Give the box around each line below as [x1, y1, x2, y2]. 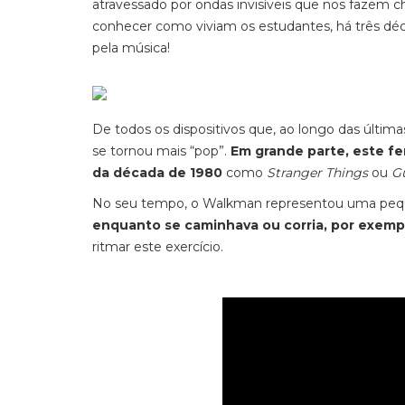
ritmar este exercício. [92, 239, 223, 255]
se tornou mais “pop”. [92, 143, 227, 159]
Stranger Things [263, 165, 368, 181]
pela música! [92, 40, 170, 56]
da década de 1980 [92, 165, 222, 181]
